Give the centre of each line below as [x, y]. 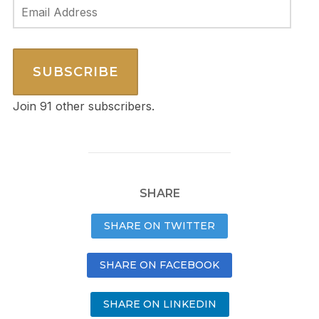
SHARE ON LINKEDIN [159, 304]
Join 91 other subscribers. [83, 106]
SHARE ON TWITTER [159, 226]
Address [34, 27]
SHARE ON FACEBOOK [159, 265]
